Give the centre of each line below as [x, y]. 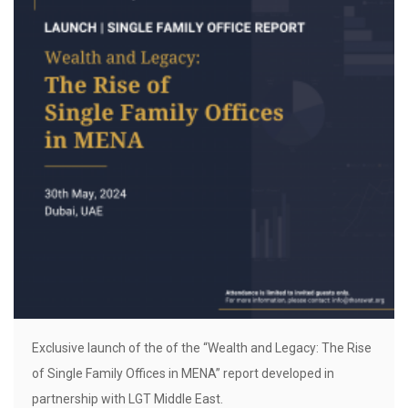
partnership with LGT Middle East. [127, 399]
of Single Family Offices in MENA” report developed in [183, 373]
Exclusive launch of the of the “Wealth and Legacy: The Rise [202, 348]
